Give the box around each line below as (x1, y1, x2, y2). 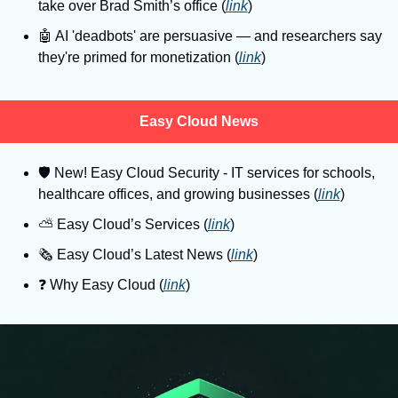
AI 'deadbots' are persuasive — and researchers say (52, 28, 382, 44)
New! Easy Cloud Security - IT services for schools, (50, 164, 375, 180)
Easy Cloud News (139, 113, 259, 129)
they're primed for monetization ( (37, 49, 239, 65)
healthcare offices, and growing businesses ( (37, 186, 318, 202)
